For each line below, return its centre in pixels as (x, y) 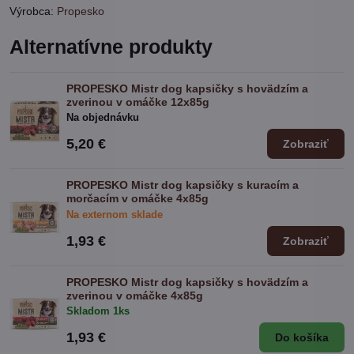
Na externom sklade (115, 214)
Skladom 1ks (98, 311)
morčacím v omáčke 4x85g (137, 199)
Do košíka (302, 337)
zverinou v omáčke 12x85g (138, 102)
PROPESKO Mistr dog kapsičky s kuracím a (183, 185)
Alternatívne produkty (111, 47)
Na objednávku (103, 118)
